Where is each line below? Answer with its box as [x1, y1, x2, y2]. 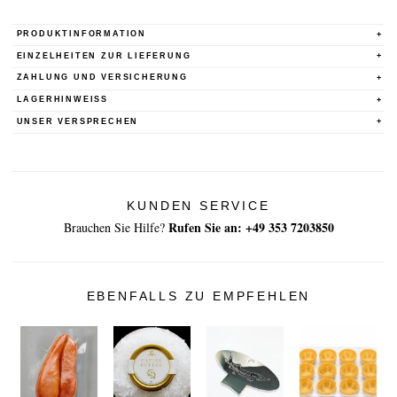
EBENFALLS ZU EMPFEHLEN [86, 289, 311, 304]
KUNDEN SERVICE [127, 198, 270, 213]
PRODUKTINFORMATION [16, 29, 146, 39]
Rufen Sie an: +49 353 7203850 [167, 218, 334, 237]
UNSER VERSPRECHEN [16, 116, 139, 126]
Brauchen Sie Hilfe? [63, 219, 165, 237]
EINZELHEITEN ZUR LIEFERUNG [16, 51, 191, 60]
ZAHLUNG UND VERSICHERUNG [16, 73, 188, 82]
